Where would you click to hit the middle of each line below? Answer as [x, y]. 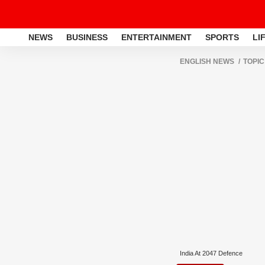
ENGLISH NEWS [207, 62]
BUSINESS [87, 37]
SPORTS [222, 37]
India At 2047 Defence [211, 253]
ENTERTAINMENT [156, 37]
